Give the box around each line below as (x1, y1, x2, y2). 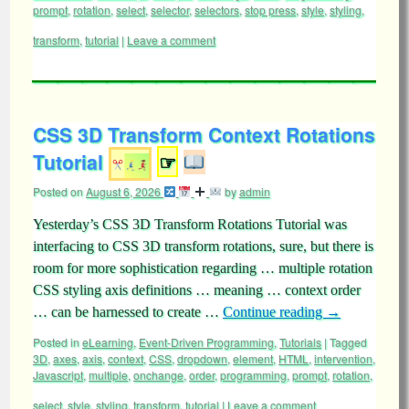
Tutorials (279, 334, 321, 350)
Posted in (33, 334, 79, 350)
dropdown (177, 351, 227, 366)
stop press (245, 2, 296, 17)
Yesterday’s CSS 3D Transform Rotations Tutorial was (33, 216, 347, 232)
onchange (133, 367, 184, 383)
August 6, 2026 (86, 184, 161, 199)
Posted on (33, 184, 83, 199)
